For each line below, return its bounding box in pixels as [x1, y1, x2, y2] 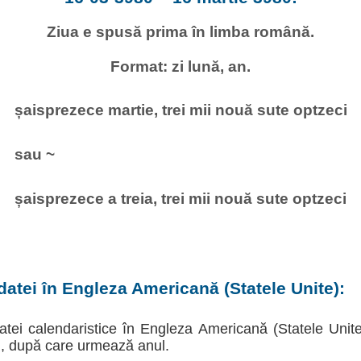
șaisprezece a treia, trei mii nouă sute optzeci [14, 189, 346, 207]
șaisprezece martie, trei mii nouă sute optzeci [14, 100, 347, 118]
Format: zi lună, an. [110, 56, 251, 75]
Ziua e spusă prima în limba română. [47, 23, 314, 41]
